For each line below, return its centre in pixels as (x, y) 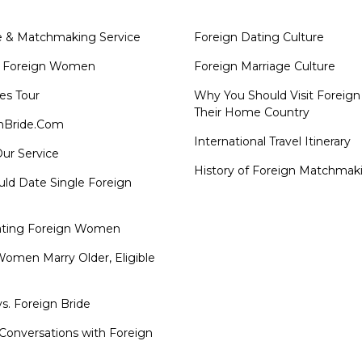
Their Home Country (252, 112)
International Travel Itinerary (272, 141)
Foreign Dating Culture (259, 37)
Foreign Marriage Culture (265, 66)
